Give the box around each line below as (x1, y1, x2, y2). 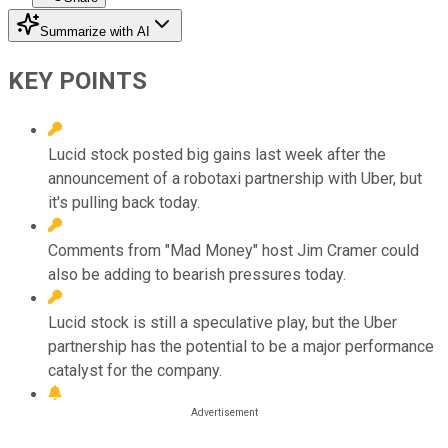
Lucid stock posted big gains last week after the (48, 144, 386, 164)
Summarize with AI (40, 23, 150, 39)
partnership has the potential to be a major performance (48, 336, 434, 356)
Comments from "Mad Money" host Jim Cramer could (48, 240, 419, 260)
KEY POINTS (8, 66, 147, 95)
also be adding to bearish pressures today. (48, 264, 346, 284)
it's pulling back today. (48, 192, 200, 212)
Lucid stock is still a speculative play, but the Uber (48, 312, 397, 332)
